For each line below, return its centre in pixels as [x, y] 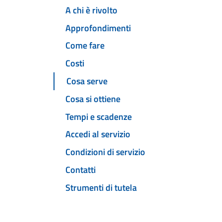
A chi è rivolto [91, 10]
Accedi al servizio [98, 134]
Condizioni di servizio [105, 152]
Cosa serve [87, 81]
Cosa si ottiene [93, 99]
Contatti [81, 169]
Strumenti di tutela [101, 187]
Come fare [85, 46]
